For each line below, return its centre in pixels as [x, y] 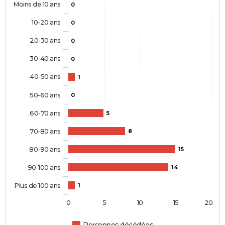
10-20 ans [46, 22]
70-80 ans [45, 131]
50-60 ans [45, 95]
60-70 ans [45, 113]
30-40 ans [45, 59]
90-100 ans [44, 167]
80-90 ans [45, 149]
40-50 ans [45, 77]
